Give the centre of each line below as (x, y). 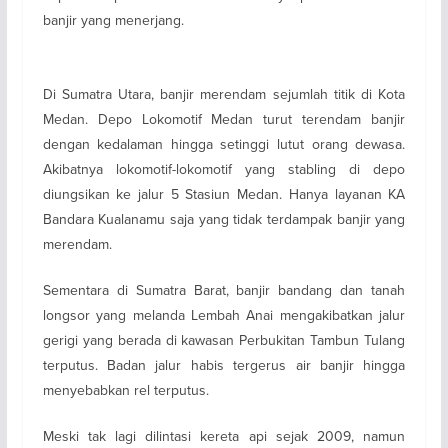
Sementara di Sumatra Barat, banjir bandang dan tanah (224, 289)
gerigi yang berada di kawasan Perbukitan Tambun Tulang (224, 339)
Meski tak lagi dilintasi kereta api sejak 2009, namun (224, 435)
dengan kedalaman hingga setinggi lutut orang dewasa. (224, 143)
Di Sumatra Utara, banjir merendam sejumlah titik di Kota (224, 93)
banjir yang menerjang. (113, 19)
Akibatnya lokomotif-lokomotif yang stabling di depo (224, 168)
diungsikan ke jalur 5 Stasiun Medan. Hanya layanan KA (224, 193)
